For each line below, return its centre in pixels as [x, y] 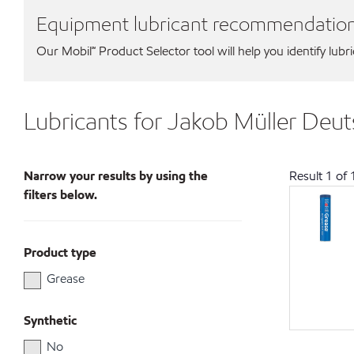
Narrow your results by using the [116, 176]
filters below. [60, 195]
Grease [66, 279]
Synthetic [50, 320]
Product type [60, 252]
